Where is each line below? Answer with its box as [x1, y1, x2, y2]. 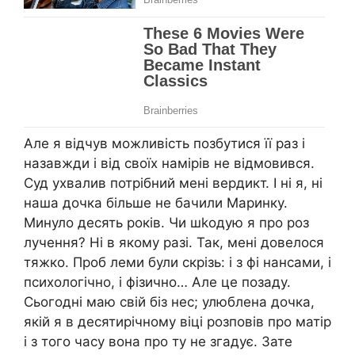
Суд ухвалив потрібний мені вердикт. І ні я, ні [24, 175, 323, 192]
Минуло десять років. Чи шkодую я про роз [24, 215, 309, 231]
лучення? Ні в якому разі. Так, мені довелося [24, 235, 324, 251]
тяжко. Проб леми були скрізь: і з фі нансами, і [24, 254, 331, 271]
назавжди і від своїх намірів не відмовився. [24, 155, 315, 172]
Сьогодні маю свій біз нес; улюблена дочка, [24, 294, 315, 311]
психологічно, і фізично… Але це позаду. [24, 274, 291, 291]
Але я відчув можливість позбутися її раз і [24, 136, 305, 152]
